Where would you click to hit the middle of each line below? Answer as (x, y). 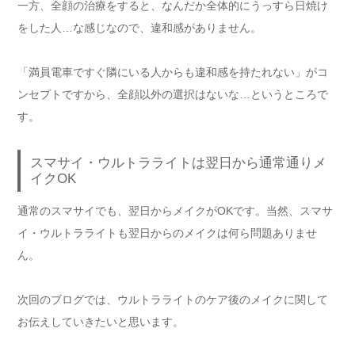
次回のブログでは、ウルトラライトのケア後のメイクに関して (173, 300)
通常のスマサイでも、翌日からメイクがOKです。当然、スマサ (175, 211)
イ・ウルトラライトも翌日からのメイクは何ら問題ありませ (167, 233)
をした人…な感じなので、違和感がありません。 (139, 27)
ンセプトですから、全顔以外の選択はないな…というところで (173, 94)
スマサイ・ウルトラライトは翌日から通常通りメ (178, 162)
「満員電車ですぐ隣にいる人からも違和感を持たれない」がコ (173, 72)
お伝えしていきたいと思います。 (101, 322)
